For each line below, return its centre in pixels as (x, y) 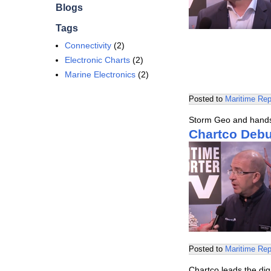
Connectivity (88, 45)
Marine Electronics (100, 74)
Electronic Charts (97, 60)
